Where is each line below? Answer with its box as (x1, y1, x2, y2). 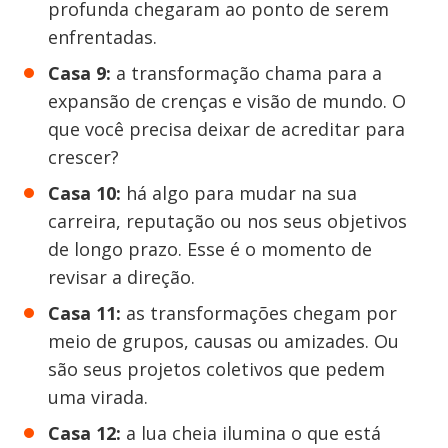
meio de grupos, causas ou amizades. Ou (48, 328, 399, 353)
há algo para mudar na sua (121, 180, 357, 205)
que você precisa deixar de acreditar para (48, 116, 405, 141)
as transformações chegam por (121, 300, 397, 325)
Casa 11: (48, 300, 121, 325)
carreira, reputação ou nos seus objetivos (48, 208, 407, 233)
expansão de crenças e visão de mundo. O (48, 88, 406, 113)
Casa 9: (48, 60, 111, 85)
